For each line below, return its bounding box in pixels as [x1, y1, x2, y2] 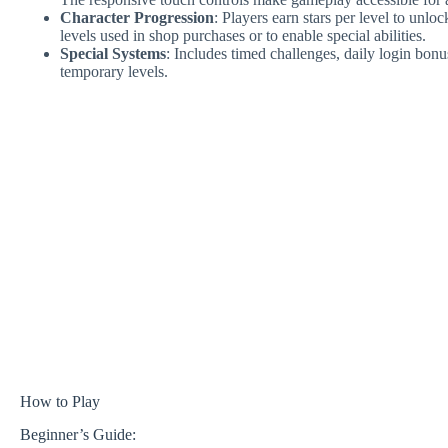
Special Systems [60, 44, 166, 62]
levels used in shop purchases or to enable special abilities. [60, 26, 426, 44]
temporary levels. [60, 62, 168, 80]
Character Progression [60, 8, 214, 26]
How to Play [20, 392, 100, 410]
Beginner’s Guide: [20, 425, 136, 443]
